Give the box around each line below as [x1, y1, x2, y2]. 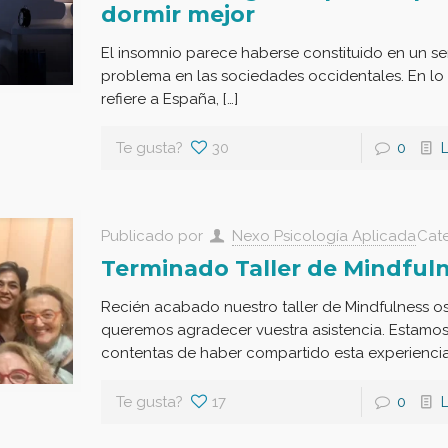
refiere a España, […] [100, 89, 238, 108]
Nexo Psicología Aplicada [231, 226, 416, 245]
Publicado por [100, 226, 207, 245]
